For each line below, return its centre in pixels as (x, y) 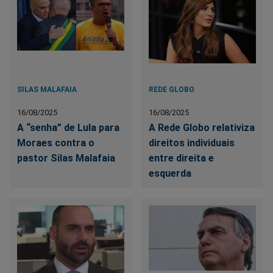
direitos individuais (192, 143)
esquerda (170, 174)
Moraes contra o (56, 143)
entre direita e (182, 158)
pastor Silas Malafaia (66, 158)
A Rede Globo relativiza (202, 128)
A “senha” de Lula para (68, 128)
